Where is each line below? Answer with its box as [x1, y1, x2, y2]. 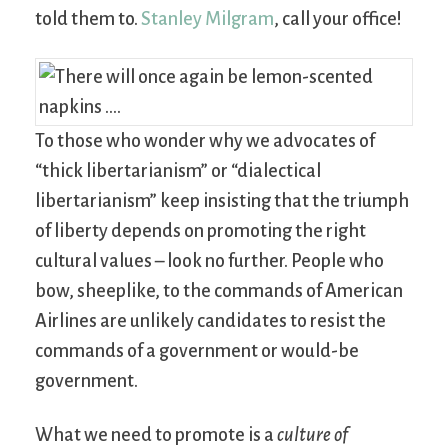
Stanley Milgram [141, 9, 274, 30]
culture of [277, 425, 348, 446]
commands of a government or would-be [35, 341, 359, 362]
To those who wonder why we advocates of [35, 131, 375, 152]
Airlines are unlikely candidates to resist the [35, 311, 386, 332]
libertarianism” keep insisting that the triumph [35, 191, 409, 212]
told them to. [35, 9, 141, 30]
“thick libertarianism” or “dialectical [35, 161, 321, 182]
